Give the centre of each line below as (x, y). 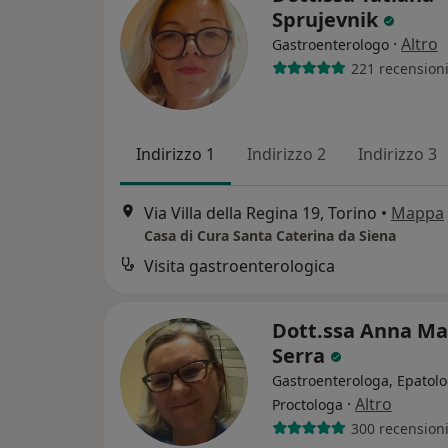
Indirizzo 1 (175, 154)
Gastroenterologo (330, 44)
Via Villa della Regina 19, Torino (260, 213)
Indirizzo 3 (397, 154)
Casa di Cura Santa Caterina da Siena (270, 236)
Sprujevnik (327, 19)
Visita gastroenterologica (239, 266)
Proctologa (307, 405)
